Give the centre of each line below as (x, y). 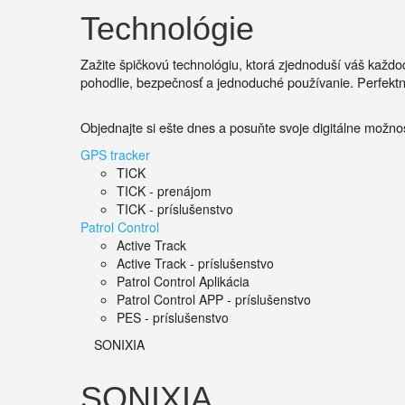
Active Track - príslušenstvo (195, 263)
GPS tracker (115, 155)
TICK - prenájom (164, 191)
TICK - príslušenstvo (175, 209)
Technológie (167, 28)
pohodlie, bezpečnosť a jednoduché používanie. (219, 82)
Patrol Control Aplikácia (183, 281)
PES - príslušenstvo (173, 317)
